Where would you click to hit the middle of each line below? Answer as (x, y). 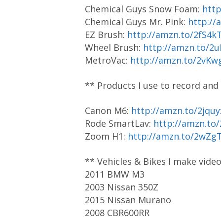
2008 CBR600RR (117, 213)
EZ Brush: (106, 35)
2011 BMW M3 (115, 174)
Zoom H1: (106, 136)
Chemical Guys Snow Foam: (144, 9)
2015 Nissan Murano (128, 200)
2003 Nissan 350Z (122, 187)
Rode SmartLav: (119, 123)
